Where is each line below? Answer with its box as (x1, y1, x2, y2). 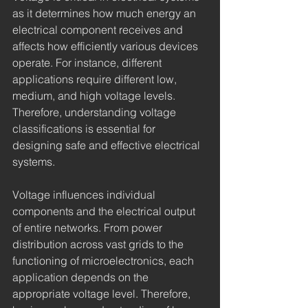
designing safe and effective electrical (12, 137, 203, 152)
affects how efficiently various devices (12, 38, 201, 53)
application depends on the (12, 269, 151, 284)
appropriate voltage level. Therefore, (12, 286, 193, 300)
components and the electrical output (12, 203, 198, 218)
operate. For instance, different (12, 55, 164, 69)
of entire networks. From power (12, 220, 165, 234)
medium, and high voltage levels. (12, 88, 178, 102)
